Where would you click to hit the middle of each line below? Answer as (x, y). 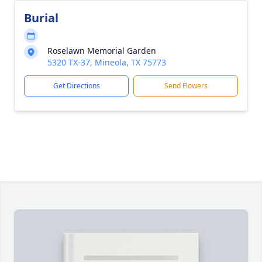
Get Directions (76, 86)
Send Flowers (186, 86)
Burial (41, 18)
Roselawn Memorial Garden (102, 51)
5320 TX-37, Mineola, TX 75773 (107, 62)
